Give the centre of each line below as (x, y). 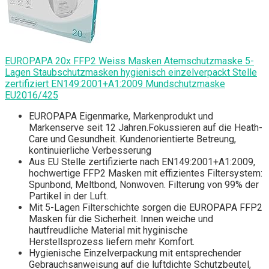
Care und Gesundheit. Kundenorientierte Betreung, (132, 139)
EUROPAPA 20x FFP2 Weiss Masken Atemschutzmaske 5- (129, 61)
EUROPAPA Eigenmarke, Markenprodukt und (121, 116)
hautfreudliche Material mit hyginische (108, 231)
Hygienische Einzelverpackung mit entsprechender (135, 253)
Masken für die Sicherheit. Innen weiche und (121, 219)
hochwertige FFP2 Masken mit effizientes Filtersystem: (146, 174)
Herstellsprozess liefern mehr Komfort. (112, 242)
